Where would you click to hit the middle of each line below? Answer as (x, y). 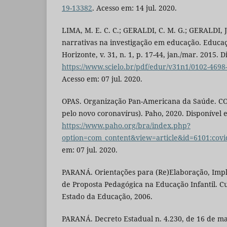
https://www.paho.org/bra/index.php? (126, 125)
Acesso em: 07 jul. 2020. (102, 79)
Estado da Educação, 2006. (107, 196)
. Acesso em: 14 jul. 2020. (135, 8)
